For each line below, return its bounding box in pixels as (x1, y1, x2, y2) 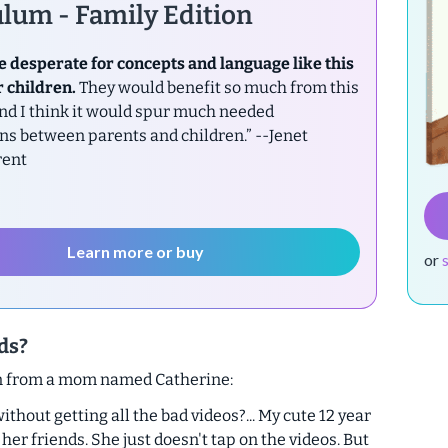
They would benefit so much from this (75, 77, 359, 97)
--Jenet (251, 125, 308, 145)
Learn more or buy (67, 241, 205, 261)
